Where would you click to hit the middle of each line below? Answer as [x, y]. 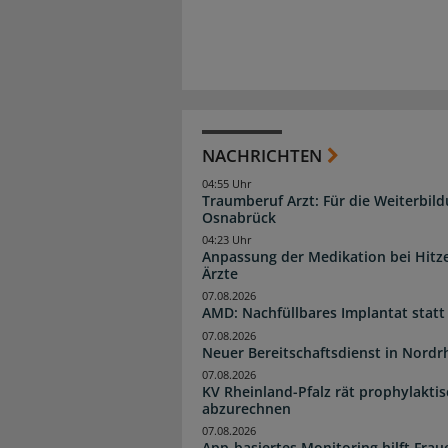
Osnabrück [239, 218]
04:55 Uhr [227, 184]
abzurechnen [246, 408]
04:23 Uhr [227, 240]
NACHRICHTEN [262, 156]
